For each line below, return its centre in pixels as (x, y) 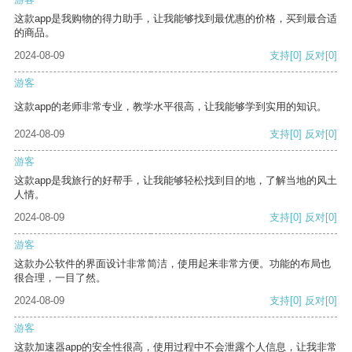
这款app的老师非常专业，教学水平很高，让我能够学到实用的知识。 (170, 107)
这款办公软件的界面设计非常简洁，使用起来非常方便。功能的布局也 (172, 264)
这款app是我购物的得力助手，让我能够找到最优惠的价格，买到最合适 (176, 19)
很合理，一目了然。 (60, 278)
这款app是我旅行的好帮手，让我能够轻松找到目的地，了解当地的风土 (176, 181)
